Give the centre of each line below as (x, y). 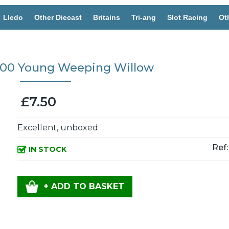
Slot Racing (187, 17)
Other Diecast (58, 17)
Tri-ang (144, 17)
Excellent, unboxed (58, 128)
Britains (107, 17)
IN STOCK (46, 149)
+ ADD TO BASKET (84, 186)
